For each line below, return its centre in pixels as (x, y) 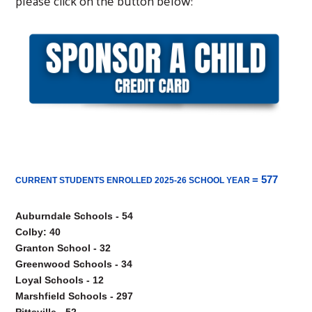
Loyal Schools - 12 (60, 280)
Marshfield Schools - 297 (74, 296)
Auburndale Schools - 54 (74, 216)
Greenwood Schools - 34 (74, 264)
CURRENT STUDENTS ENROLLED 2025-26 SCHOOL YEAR (134, 180)
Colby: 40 (38, 232)
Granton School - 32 (63, 248)
